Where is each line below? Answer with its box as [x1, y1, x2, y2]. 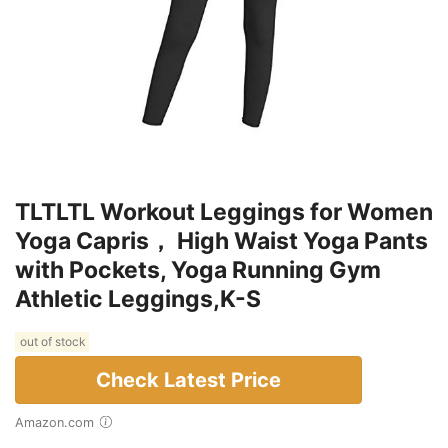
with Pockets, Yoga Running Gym [15, 255, 381, 284]
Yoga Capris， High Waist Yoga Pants [15, 226, 428, 255]
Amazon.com [24, 414, 94, 430]
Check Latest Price [96, 367, 281, 392]
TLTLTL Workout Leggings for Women [15, 197, 433, 226]
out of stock [17, 334, 87, 350]
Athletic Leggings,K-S [15, 284, 261, 313]
